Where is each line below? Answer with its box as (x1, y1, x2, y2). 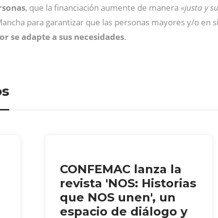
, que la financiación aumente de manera (25, 2, 181, 13)
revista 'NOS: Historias (60, 176, 197, 190)
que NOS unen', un (60, 190, 176, 204)
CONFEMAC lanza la (60, 162, 182, 176)
